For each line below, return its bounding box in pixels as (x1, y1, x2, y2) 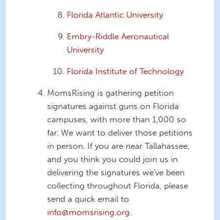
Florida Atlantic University (67, 10, 163, 20)
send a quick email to (47, 193, 129, 204)
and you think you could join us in (47, 154, 178, 164)
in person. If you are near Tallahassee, (47, 140, 190, 151)
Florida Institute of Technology (67, 66, 184, 76)
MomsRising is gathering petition (47, 87, 174, 98)
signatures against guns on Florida (47, 101, 179, 111)
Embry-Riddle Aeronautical (67, 31, 169, 42)
